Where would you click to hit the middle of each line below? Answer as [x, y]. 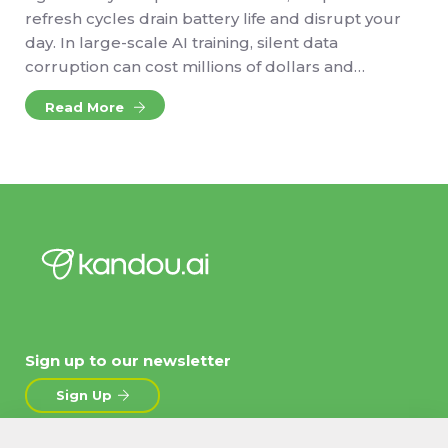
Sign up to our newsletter [128, 361]
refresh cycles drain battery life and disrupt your [213, 19]
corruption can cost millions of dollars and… [195, 67]
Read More [86, 107]
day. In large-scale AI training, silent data [181, 43]
